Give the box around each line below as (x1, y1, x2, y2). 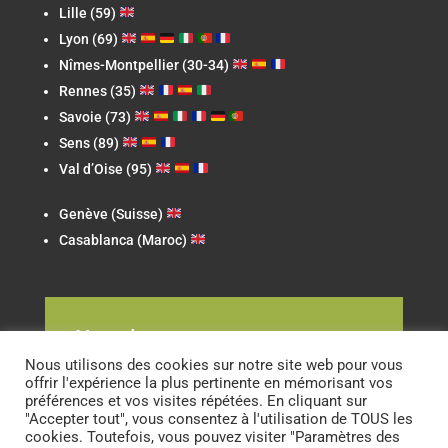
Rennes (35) (58, 82, 139, 99)
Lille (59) (58, 4, 119, 21)
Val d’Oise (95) (58, 160, 155, 177)
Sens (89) (58, 134, 122, 151)
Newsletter (74, 325, 182, 351)
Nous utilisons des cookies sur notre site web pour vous (25, 356, 403, 374)
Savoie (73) (58, 108, 134, 125)
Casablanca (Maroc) (58, 231, 190, 248)
